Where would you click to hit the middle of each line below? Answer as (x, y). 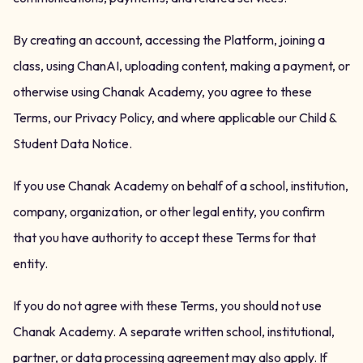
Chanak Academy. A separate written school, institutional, (174, 331)
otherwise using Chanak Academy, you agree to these (162, 92)
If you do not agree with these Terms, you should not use (167, 305)
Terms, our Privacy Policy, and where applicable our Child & (175, 117)
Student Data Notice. (73, 143)
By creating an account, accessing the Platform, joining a (169, 40)
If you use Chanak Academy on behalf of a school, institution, (181, 186)
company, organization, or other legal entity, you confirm (169, 211)
